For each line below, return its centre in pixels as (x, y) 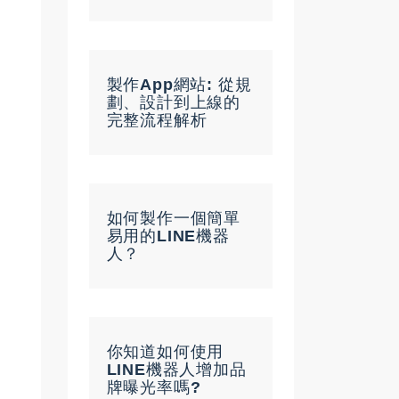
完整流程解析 (157, 120)
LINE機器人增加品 (176, 369)
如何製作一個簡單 (173, 218)
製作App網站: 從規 (179, 84)
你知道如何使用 (165, 351)
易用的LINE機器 (168, 236)
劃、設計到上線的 (173, 102)
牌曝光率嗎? (154, 387)
